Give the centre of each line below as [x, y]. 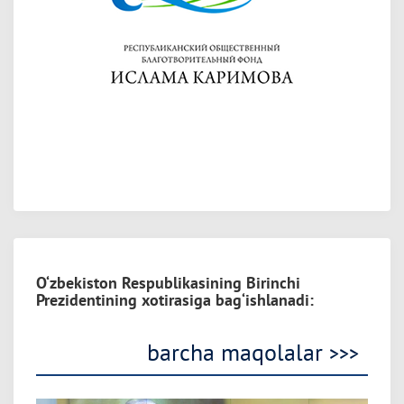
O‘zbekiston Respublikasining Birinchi [168, 283]
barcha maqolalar [238, 352]
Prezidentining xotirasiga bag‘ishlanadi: [175, 300]
